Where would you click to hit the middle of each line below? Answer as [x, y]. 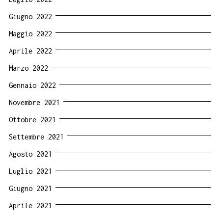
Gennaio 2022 [32, 85]
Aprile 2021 [30, 206]
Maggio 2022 [30, 34]
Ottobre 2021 [32, 120]
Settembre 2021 [36, 137]
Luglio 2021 [30, 171]
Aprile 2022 [30, 51]
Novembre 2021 [34, 103]
